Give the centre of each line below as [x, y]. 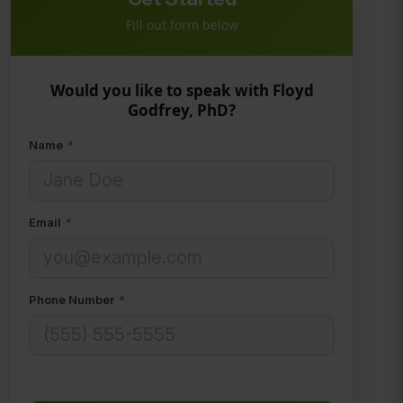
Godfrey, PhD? [182, 110]
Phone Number [73, 300]
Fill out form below [182, 25]
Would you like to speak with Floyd [182, 90]
